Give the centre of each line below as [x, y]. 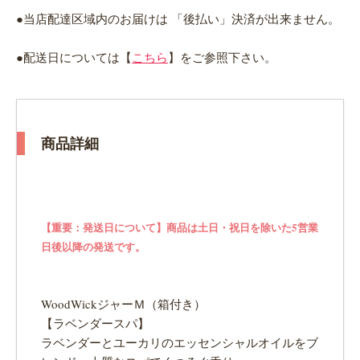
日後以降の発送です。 [93, 247]
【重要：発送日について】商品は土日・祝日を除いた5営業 [180, 227]
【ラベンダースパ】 [95, 323]
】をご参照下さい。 [222, 57]
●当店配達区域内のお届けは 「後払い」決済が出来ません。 [178, 19]
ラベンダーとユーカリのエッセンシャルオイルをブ [180, 343]
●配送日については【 [74, 57]
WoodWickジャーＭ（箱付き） [123, 304]
